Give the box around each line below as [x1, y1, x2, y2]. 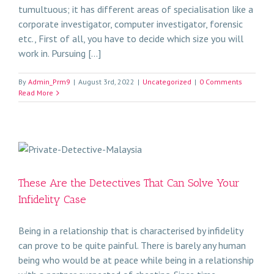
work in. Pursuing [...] [18, 47, 101, 59]
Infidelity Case [18, 193, 86, 206]
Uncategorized [143, 77, 191, 86]
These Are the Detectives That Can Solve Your [18, 176, 240, 190]
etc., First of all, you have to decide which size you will [18, 32, 243, 45]
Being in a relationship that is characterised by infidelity [18, 224, 243, 237]
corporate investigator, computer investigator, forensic [18, 18, 243, 30]
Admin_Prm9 [28, 77, 70, 86]
